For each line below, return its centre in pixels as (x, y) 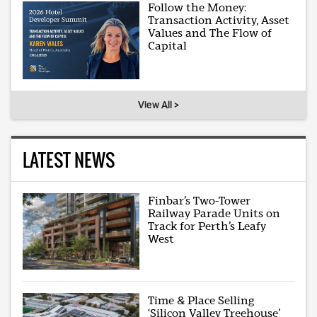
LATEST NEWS (69, 160)
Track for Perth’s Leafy (207, 226)
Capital (168, 45)
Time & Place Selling (201, 301)
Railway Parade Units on (214, 214)
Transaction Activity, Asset (219, 20)
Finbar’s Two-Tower (200, 201)
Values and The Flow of (210, 33)
